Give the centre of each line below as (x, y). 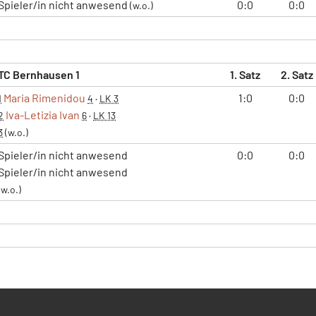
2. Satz (297, 74)
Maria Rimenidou (44, 97)
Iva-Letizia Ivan (43, 114)
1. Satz (245, 74)
